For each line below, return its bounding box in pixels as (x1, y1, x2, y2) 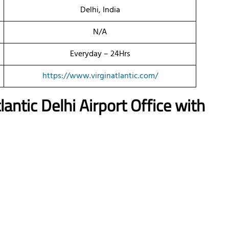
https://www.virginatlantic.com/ (42, 70, 158, 83)
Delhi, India (80, 4, 120, 17)
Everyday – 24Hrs (70, 48, 130, 61)
